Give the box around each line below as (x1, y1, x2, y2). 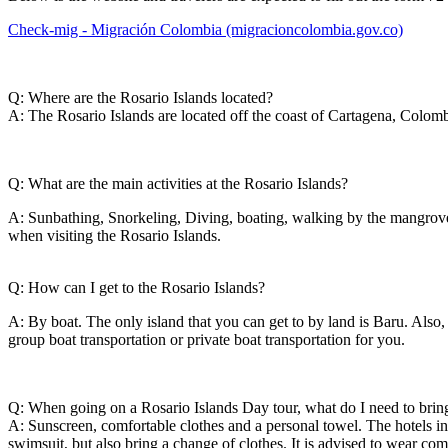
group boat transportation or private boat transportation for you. (8, 331, 405, 348)
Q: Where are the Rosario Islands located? (8, 89, 273, 106)
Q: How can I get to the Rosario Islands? (8, 279, 265, 296)
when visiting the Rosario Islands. (8, 227, 221, 244)
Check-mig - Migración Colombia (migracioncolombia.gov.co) (8, 21, 403, 38)
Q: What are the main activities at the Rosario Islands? (8, 175, 348, 192)
